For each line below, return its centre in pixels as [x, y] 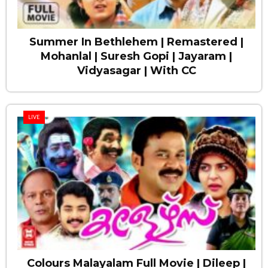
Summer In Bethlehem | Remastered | [136, 42]
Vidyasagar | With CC [136, 70]
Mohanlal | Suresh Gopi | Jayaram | [136, 56]
